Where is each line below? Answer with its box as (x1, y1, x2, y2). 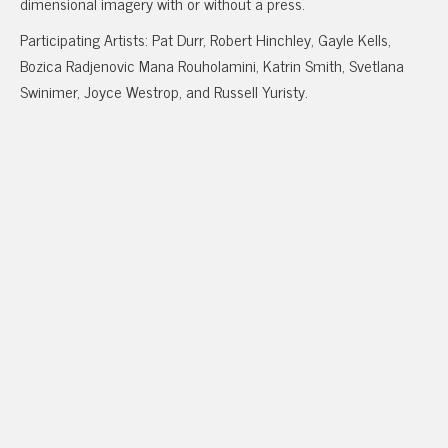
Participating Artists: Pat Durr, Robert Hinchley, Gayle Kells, (20, 26, 391, 52)
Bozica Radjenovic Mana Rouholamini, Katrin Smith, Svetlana (20, 52, 404, 78)
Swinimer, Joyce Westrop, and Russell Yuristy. (20, 78, 308, 104)
